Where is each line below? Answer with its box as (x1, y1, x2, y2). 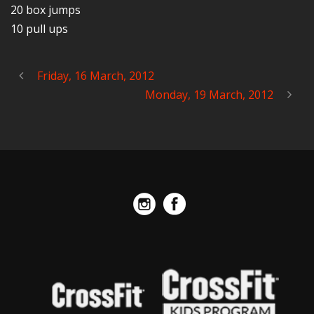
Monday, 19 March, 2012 (145, 87, 273, 102)
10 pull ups (11, 21, 68, 36)
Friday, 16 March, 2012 (37, 68, 154, 83)
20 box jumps (11, 2, 81, 18)
